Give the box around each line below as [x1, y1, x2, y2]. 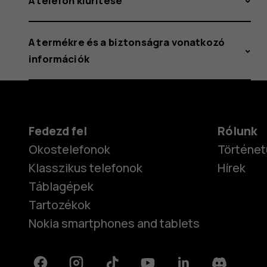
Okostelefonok [29, 141, 110, 157]
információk [29, 51, 89, 66]
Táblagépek [29, 178, 94, 194]
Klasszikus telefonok [29, 159, 142, 176]
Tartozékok [29, 196, 91, 213]
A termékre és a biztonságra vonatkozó [29, 35, 225, 49]
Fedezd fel [29, 122, 87, 139]
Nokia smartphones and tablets [29, 215, 200, 231]
